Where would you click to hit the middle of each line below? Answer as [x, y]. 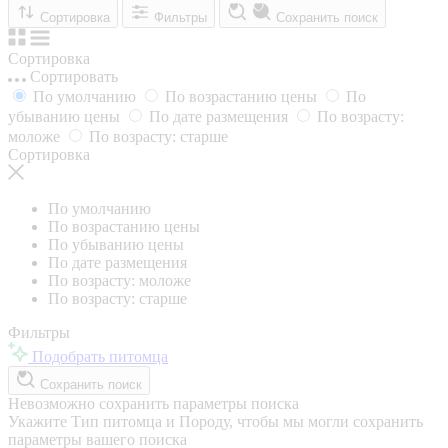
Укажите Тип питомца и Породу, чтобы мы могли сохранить [215, 421]
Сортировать [74, 76]
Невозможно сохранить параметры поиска [153, 403]
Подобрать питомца [100, 356]
